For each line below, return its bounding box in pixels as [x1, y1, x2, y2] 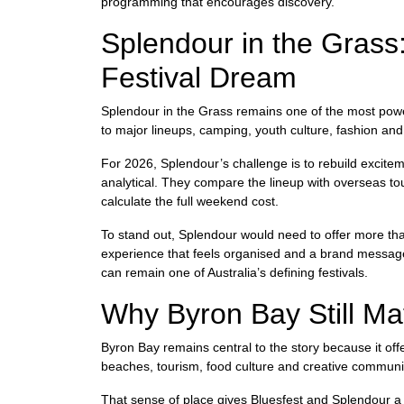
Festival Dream [101, 60, 297, 94]
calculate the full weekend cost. [101, 193, 279, 208]
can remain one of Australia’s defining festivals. [101, 264, 368, 280]
